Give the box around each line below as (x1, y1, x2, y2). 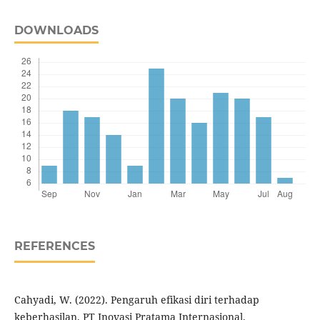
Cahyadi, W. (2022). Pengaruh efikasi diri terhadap (14, 293, 259, 307)
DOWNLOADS (14, 24, 99, 38)
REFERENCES (14, 239, 95, 254)
